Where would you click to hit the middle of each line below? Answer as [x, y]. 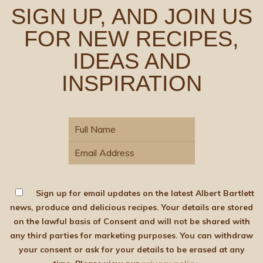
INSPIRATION [131, 83]
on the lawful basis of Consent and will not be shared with [131, 221]
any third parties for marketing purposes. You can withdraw [95, 235]
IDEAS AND [131, 61]
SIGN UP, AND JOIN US [131, 16]
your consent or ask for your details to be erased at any [131, 249]
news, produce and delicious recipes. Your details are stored [86, 207]
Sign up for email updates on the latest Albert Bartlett [145, 193]
